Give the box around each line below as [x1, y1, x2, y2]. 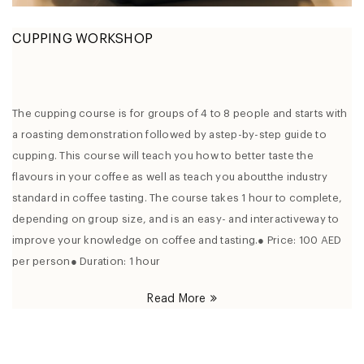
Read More [147, 291, 206, 305]
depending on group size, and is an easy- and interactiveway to [12, 212, 340, 225]
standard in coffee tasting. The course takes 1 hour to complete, [12, 191, 342, 204]
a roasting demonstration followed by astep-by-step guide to [12, 128, 327, 141]
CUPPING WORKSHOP [12, 30, 153, 45]
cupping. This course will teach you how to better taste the [12, 149, 314, 162]
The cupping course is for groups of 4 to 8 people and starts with [12, 106, 348, 119]
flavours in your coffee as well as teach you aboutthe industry [12, 170, 328, 183]
